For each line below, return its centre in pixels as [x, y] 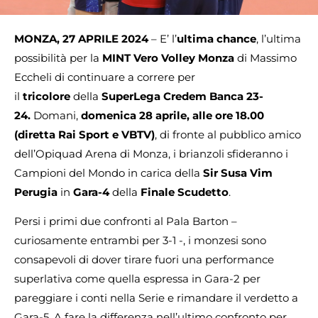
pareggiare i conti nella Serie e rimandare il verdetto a [156, 298]
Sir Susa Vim [238, 173]
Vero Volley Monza [184, 58]
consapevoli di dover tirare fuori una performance [144, 260]
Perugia [36, 192]
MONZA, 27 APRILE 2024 [83, 39]
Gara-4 [91, 192]
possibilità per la [58, 58]
